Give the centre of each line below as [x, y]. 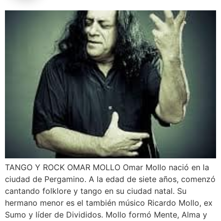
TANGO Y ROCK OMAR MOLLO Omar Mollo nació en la [107, 167]
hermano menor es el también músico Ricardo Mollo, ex [109, 203]
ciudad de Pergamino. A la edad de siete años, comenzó [110, 179]
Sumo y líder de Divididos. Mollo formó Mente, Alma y [106, 214]
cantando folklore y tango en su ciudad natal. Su [96, 191]
